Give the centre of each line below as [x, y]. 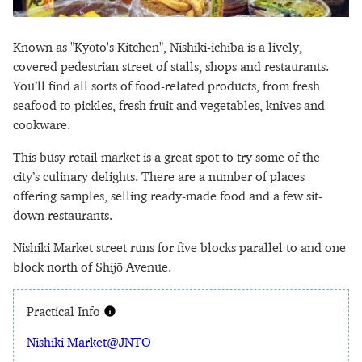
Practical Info [65, 311]
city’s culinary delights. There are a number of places [159, 177]
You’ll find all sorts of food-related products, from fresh [166, 86]
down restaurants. [63, 215]
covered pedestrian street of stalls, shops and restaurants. [171, 67]
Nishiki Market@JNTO [89, 342]
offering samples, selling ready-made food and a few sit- [168, 196]
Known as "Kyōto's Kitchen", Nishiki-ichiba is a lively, [158, 47]
